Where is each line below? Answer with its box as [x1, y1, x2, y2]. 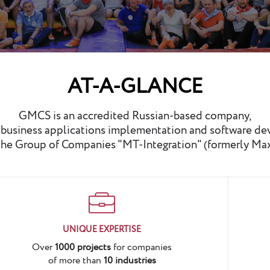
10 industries [103, 254, 156, 268]
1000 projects [55, 240, 113, 254]
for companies [113, 240, 172, 254]
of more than [48, 254, 104, 268]
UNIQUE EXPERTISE [63, 224, 141, 236]
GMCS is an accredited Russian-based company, [19, 108, 251, 125]
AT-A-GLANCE [67, 72, 203, 102]
